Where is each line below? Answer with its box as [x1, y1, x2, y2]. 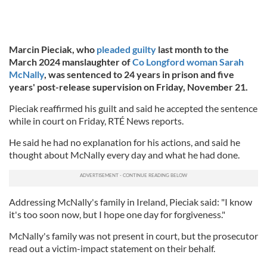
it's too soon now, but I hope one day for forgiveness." [9, 209, 225, 220]
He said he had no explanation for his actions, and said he [9, 136, 240, 148]
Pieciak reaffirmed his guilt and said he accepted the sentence [9, 103, 257, 114]
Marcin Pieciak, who [9, 44, 97, 55]
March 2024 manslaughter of [9, 56, 132, 67]
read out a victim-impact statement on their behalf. [9, 243, 215, 254]
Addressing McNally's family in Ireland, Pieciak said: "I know [9, 196, 252, 207]
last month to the [156, 44, 229, 55]
